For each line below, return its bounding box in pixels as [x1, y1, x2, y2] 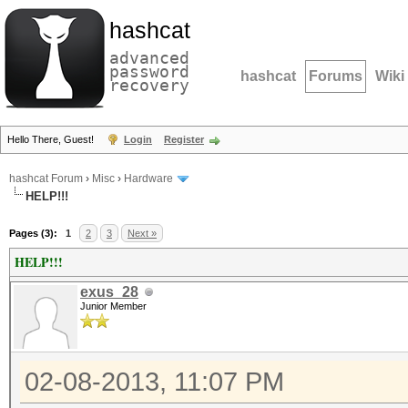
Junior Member [80, 301, 147, 311]
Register [164, 134, 204, 145]
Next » [127, 228, 157, 239]
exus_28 [80, 284, 138, 300]
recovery [109, 76, 189, 95]
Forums [309, 68, 362, 84]
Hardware [124, 172, 173, 186]
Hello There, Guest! [7, 134, 97, 145]
